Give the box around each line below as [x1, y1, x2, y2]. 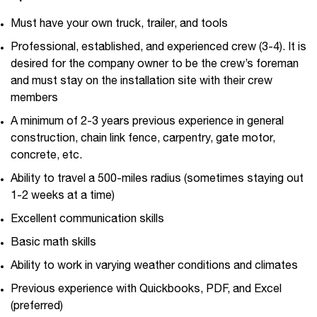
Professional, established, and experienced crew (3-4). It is [11, 42, 306, 54]
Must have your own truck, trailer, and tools [11, 19, 228, 31]
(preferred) [11, 301, 63, 313]
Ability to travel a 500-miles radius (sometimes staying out [11, 174, 304, 186]
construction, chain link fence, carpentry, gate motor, [11, 134, 275, 146]
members [11, 93, 58, 105]
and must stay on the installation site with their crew [11, 76, 272, 88]
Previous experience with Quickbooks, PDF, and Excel [11, 284, 282, 296]
